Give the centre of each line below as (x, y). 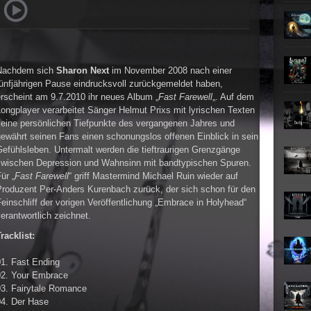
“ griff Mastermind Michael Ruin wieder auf (153, 176)
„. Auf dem (233, 97)
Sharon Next (83, 71)
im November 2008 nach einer (170, 71)
